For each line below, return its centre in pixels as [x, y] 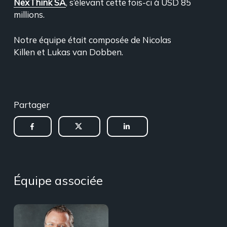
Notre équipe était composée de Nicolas [92, 40]
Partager [31, 104]
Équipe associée [58, 180]
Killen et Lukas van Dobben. [68, 52]
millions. [31, 14]
